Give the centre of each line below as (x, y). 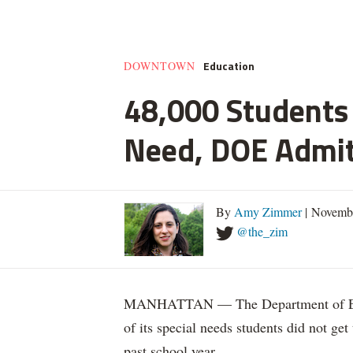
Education (229, 66)
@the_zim (262, 231)
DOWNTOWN (160, 66)
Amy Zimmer (268, 212)
